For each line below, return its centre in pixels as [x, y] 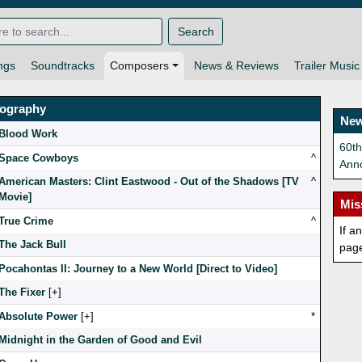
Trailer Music [326, 66]
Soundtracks [63, 66]
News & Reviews [236, 66]
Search [196, 31]
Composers [139, 66]
